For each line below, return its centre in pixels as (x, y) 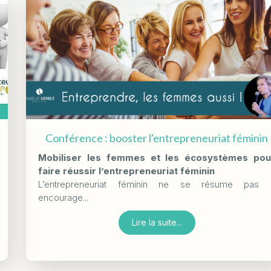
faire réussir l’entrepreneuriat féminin (127, 171)
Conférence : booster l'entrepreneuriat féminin (157, 138)
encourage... (64, 197)
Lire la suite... (157, 222)
